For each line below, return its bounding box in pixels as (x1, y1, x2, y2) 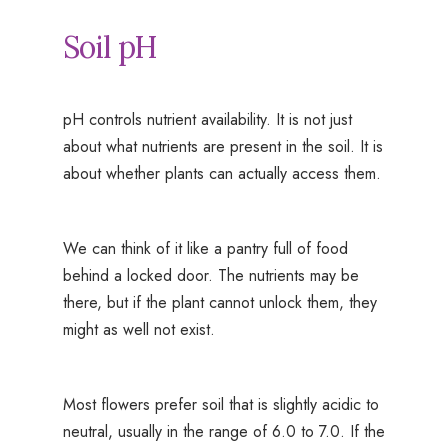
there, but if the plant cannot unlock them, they (62, 291, 377, 315)
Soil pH (62, 28, 157, 67)
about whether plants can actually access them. (62, 162, 381, 186)
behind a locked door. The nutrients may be (62, 264, 359, 288)
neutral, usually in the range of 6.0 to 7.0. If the (62, 420, 385, 444)
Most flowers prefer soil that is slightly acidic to (62, 393, 379, 417)
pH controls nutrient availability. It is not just (62, 108, 352, 132)
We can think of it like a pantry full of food (62, 237, 348, 261)
